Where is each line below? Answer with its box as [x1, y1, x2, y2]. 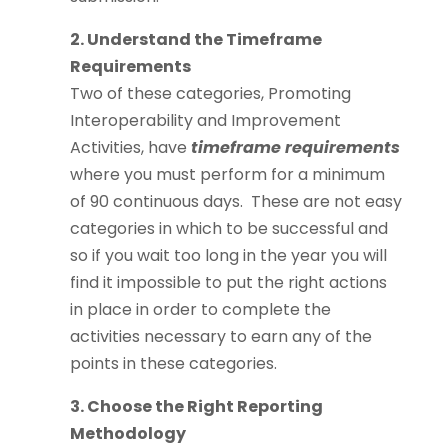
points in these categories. [69, 352, 277, 376]
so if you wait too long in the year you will [69, 244, 387, 268]
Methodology [69, 422, 186, 446]
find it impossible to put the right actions [69, 271, 387, 295]
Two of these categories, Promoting [69, 82, 351, 106]
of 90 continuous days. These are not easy [69, 190, 402, 214]
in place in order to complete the [69, 298, 331, 322]
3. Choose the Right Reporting [69, 395, 323, 419]
